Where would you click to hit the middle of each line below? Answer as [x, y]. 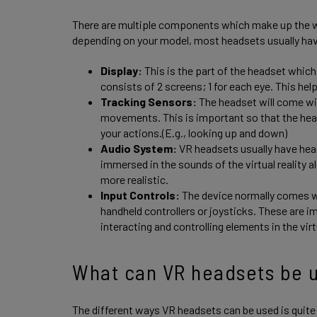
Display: [122, 71]
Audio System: [139, 149]
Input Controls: [140, 195]
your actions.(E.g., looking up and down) [195, 133]
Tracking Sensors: [150, 102]
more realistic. [136, 180]
